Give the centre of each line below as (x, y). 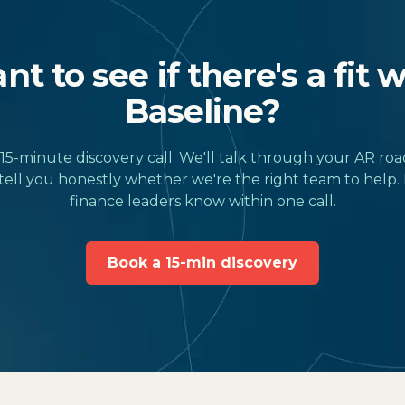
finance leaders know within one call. (202, 201)
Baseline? (202, 111)
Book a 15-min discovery (202, 263)
